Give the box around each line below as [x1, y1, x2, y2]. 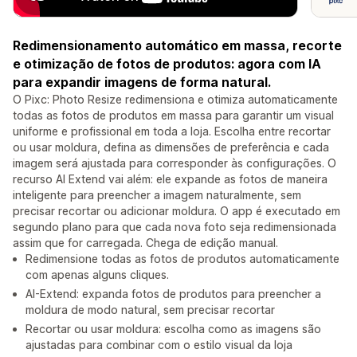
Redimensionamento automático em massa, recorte [13, 37, 342, 54]
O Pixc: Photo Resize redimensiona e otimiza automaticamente [13, 92, 338, 107]
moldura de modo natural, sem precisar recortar [25, 303, 275, 317]
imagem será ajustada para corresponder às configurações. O [13, 156, 336, 171]
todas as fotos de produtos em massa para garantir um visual [13, 108, 334, 123]
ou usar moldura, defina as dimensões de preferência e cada [13, 140, 329, 155]
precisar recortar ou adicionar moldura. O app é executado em [13, 204, 340, 218]
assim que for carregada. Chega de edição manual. [13, 236, 278, 250]
